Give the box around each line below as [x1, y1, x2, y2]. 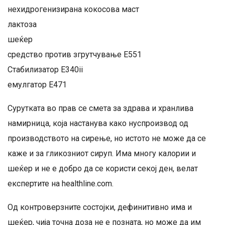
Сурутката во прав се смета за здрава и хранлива [8, 103, 193, 113]
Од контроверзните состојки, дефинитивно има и [8, 202, 192, 212]
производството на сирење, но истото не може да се [8, 134, 206, 143]
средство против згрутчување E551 [8, 50, 142, 59]
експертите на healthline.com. [8, 179, 114, 188]
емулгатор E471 [8, 80, 67, 89]
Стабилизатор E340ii [8, 65, 83, 74]
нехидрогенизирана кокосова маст [8, 5, 139, 14]
